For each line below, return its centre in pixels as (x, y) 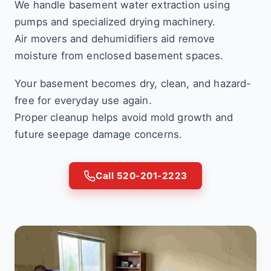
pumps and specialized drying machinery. (115, 22)
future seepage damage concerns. (99, 134)
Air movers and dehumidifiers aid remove (115, 39)
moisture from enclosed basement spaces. (119, 56)
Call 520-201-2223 (142, 176)
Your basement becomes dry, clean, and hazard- (133, 83)
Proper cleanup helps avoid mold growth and (124, 117)
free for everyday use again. (83, 100)
